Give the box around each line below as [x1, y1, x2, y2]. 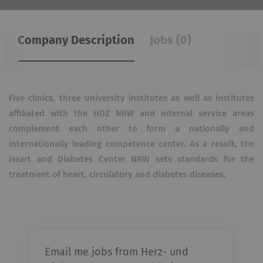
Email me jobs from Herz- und [45, 247, 189, 258]
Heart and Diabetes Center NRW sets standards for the [9, 155, 254, 164]
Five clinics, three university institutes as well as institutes [9, 94, 254, 103]
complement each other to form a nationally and [9, 124, 254, 133]
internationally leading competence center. [9, 140, 186, 149]
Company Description [18, 35, 134, 46]
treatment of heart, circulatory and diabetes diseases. [9, 170, 226, 179]
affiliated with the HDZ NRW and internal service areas [9, 109, 254, 118]
